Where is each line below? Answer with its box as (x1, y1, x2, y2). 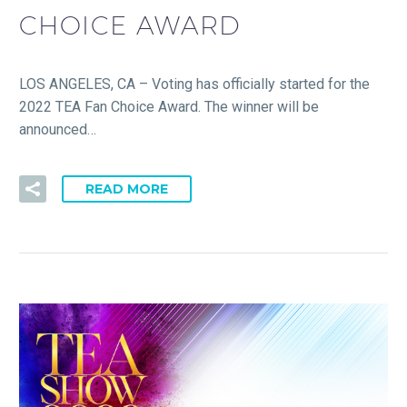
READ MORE (85, 181, 168, 197)
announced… (19, 121, 96, 139)
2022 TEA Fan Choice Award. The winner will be (19, 98, 319, 116)
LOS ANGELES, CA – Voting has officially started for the (19, 75, 370, 94)
